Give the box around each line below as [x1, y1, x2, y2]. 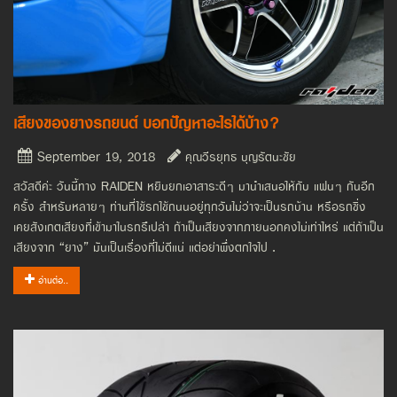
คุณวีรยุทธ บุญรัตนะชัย [181, 147, 296, 168]
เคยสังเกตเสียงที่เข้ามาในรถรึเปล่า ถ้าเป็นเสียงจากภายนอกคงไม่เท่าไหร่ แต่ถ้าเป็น [13, 217, 384, 238]
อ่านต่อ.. [35, 272, 68, 290]
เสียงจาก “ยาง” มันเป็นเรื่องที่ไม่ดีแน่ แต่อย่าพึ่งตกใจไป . [13, 237, 276, 259]
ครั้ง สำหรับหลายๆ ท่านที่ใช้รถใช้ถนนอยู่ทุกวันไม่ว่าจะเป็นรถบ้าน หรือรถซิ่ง [13, 197, 366, 218]
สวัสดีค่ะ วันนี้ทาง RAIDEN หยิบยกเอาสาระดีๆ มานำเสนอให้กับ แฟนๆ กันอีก [13, 176, 375, 198]
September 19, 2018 [33, 147, 155, 168]
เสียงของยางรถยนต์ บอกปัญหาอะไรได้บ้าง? [13, 111, 279, 137]
